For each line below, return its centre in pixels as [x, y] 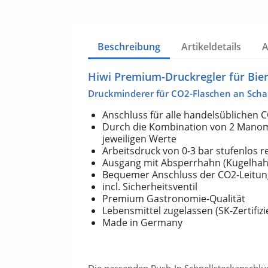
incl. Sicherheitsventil [150, 187]
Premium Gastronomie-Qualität [174, 199]
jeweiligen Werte [139, 139]
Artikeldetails [211, 47]
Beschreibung [129, 47]
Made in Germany [142, 223]
